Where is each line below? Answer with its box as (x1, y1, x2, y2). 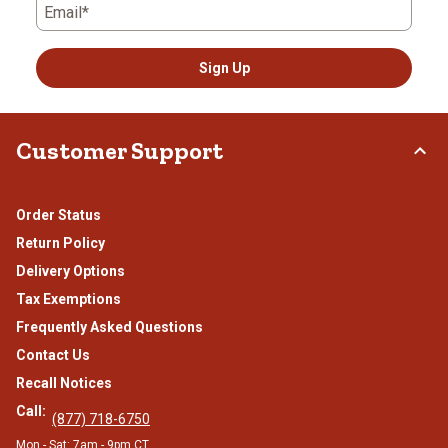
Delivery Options (16, 263, 125, 280)
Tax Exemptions (16, 291, 121, 308)
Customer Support (16, 136, 223, 166)
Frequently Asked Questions (16, 319, 203, 336)
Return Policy (16, 235, 105, 252)
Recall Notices (16, 375, 112, 392)
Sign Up (198, 60, 250, 77)
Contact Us (16, 347, 90, 364)
